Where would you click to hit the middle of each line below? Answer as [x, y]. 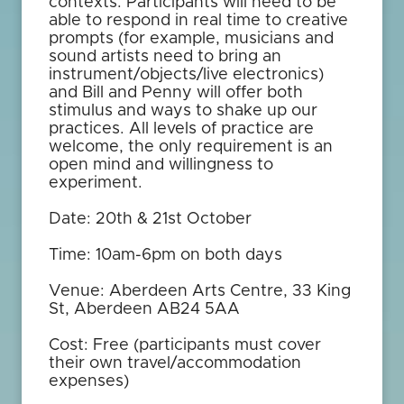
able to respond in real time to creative [198, 21]
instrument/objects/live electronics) [186, 75]
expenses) [93, 381]
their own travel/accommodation [175, 363]
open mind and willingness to [161, 165]
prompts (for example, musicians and [191, 39]
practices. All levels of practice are [181, 129]
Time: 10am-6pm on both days [165, 255]
